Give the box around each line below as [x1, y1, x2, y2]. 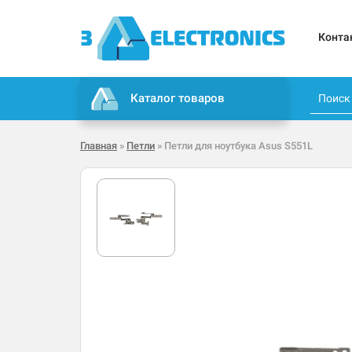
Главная [80, 140, 117, 152]
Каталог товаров [130, 91, 225, 106]
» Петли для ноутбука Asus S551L [155, 140, 313, 152]
